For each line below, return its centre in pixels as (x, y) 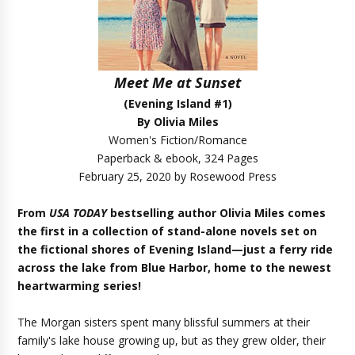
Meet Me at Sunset (177, 82)
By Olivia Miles (177, 122)
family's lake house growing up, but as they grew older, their (172, 340)
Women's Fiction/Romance (177, 140)
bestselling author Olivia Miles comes (217, 213)
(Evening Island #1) (177, 103)
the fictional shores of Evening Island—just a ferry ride (176, 249)
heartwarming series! (80, 286)
